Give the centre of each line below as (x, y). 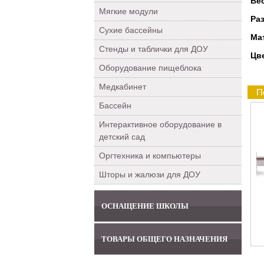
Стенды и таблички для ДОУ (154, 49)
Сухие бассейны (131, 30)
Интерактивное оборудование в (160, 124)
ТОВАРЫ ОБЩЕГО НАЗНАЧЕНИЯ (164, 239)
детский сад (122, 137)
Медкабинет (123, 87)
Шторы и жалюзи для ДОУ (150, 174)
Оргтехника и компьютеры (150, 156)
